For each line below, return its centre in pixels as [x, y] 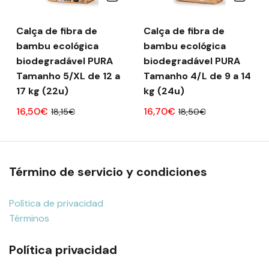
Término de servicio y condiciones [108, 171]
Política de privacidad [56, 203]
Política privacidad [63, 249]
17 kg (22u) [42, 91]
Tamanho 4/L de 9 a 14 [197, 76]
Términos [29, 218]
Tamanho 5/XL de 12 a [68, 76]
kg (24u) [164, 91]
